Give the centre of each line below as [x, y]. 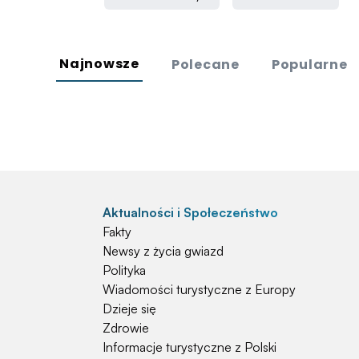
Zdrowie [126, 328]
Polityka [124, 270]
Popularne [309, 65]
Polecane [205, 65]
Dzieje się [129, 309]
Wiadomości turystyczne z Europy [199, 290]
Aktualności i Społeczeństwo [190, 213]
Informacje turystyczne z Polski [190, 347]
